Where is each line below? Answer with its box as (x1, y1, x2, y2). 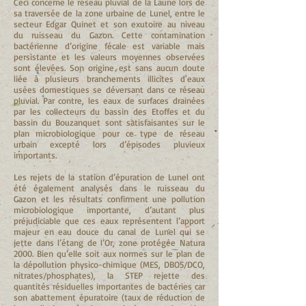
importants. (14, 150, 57, 161)
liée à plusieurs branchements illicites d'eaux (14, 73, 205, 84)
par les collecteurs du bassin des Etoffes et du (14, 106, 205, 117)
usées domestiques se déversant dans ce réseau (14, 84, 205, 95)
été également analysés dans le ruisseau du (14, 182, 205, 193)
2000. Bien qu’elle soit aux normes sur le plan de (14, 248, 205, 259)
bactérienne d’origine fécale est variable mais (14, 40, 205, 51)
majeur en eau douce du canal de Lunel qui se (14, 226, 205, 237)
